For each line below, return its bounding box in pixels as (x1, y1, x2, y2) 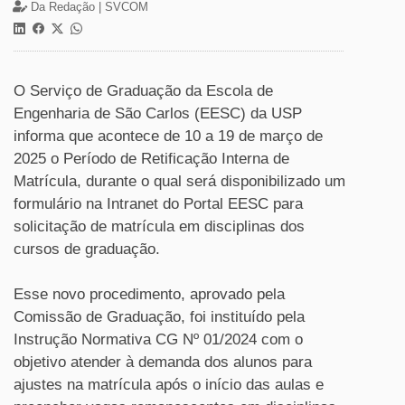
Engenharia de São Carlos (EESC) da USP (14, 105, 302, 122)
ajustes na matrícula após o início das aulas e (14, 376, 324, 393)
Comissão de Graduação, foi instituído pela (14, 308, 305, 325)
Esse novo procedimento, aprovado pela (14, 286, 285, 303)
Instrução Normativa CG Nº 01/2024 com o (14, 331, 303, 348)
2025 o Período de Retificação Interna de (14, 150, 289, 167)
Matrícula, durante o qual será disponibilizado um (14, 173, 345, 190)
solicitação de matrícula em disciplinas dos (14, 218, 305, 235)
